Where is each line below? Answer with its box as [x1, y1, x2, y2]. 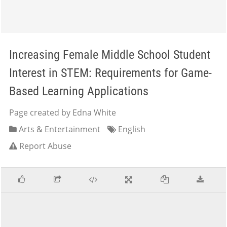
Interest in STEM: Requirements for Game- [9, 66, 212, 80]
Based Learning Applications [9, 84, 148, 98]
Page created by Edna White [9, 107, 116, 118]
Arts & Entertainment [17, 124, 100, 135]
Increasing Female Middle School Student [9, 48, 210, 62]
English [116, 124, 145, 135]
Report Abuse [19, 140, 71, 152]
